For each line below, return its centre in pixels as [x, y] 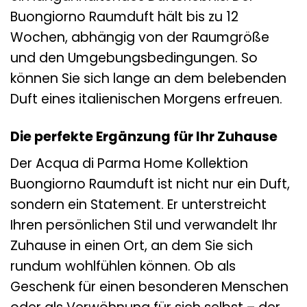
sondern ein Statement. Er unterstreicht [138, 205]
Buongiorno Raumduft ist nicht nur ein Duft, [150, 184]
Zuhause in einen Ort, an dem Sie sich [132, 246]
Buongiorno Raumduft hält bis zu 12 [124, 16]
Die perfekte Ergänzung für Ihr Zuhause [144, 136]
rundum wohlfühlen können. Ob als [123, 267]
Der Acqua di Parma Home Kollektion [129, 164]
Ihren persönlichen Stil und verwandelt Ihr [144, 225]
